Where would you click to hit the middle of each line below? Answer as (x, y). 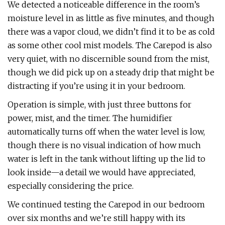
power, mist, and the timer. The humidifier (90, 118)
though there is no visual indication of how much (104, 145)
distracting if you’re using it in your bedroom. (96, 86)
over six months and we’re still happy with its (96, 218)
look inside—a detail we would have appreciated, (101, 172)
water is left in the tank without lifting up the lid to (106, 159)
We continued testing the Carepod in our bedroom (106, 204)
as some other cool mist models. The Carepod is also (110, 45)
